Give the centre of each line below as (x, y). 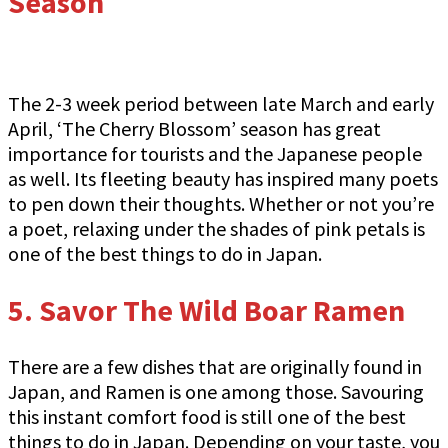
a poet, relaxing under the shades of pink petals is (216, 228)
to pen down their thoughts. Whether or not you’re (221, 203)
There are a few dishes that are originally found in (215, 366)
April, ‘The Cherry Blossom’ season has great (194, 128)
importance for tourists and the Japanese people (215, 153)
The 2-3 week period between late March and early (221, 103)
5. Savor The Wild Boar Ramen (206, 309)
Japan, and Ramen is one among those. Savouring (216, 391)
